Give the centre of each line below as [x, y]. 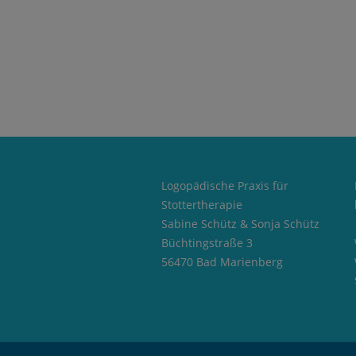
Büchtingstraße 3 [207, 242]
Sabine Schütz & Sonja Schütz [240, 223]
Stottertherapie [201, 204]
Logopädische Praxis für [224, 185]
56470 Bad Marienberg [222, 261]
